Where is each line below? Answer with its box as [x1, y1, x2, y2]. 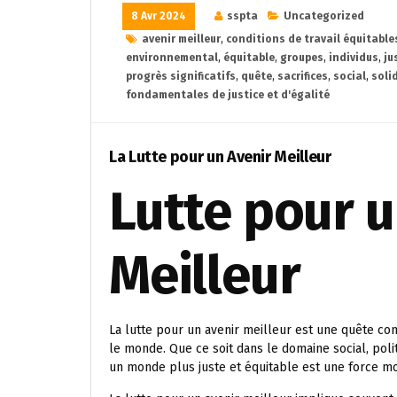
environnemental [126, 51, 218, 64]
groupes [280, 51, 323, 64]
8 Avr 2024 [131, 10, 186, 22]
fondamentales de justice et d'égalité [126, 89, 330, 101]
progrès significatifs [126, 70, 236, 82]
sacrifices [277, 70, 328, 82]
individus [329, 51, 378, 64]
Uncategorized [284, 10, 364, 22]
